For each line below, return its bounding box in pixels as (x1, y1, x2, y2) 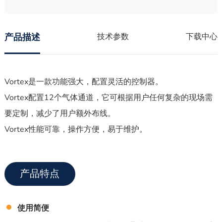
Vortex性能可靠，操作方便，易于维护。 (4, 124, 147, 135)
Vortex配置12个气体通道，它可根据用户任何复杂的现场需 (4, 92, 213, 104)
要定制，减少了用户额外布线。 (4, 108, 115, 119)
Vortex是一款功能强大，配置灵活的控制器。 (4, 76, 163, 88)
